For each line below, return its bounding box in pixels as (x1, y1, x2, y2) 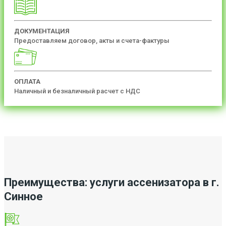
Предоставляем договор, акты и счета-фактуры (14, 36, 169, 44)
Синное (4, 190, 43, 203)
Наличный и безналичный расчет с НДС (14, 87, 140, 95)
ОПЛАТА (14, 77, 40, 85)
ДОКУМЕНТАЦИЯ (14, 27, 70, 35)
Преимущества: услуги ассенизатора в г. (4, 176, 219, 189)
